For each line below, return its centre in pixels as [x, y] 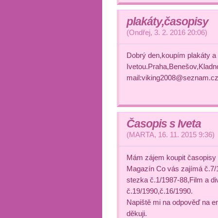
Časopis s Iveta [164, 124]
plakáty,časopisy [167, 21]
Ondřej [140, 32]
